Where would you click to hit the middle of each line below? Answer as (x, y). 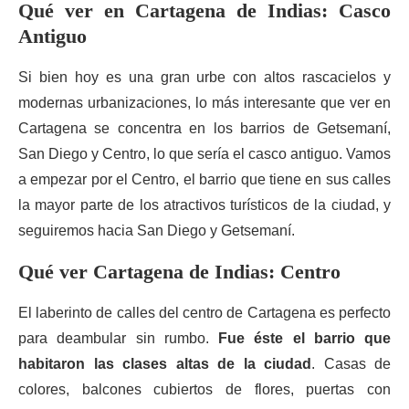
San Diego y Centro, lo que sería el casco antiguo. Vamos (204, 154)
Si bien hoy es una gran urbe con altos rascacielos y (204, 77)
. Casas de (351, 364)
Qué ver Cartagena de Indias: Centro (179, 272)
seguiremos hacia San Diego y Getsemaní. (157, 231)
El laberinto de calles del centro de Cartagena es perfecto (204, 313)
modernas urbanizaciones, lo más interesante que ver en (204, 103)
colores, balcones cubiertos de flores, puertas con (204, 389)
